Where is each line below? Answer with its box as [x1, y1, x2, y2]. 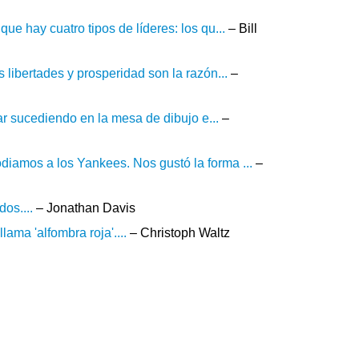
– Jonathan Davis [33, 201, 135, 215]
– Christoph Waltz [127, 226, 230, 240]
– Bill [225, 22, 257, 35]
